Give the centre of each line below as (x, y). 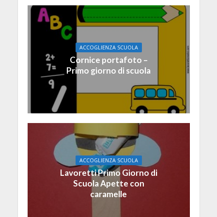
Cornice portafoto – (108, 60)
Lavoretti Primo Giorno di (108, 172)
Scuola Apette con (108, 183)
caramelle (108, 194)
